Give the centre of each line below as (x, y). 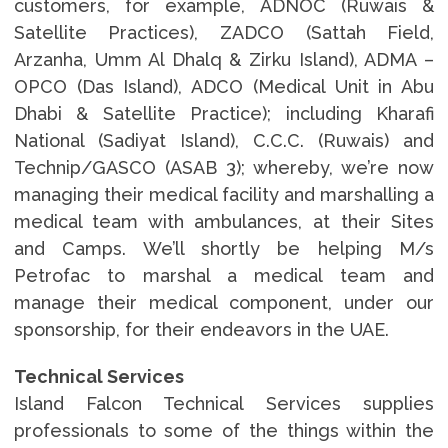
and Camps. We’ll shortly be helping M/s (224, 248)
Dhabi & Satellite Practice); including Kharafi (224, 113)
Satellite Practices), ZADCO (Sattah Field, (224, 32)
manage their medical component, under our (224, 302)
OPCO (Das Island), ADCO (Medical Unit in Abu (224, 86)
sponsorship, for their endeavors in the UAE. (201, 329)
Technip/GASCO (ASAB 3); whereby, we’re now (224, 167)
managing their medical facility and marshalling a (224, 194)
